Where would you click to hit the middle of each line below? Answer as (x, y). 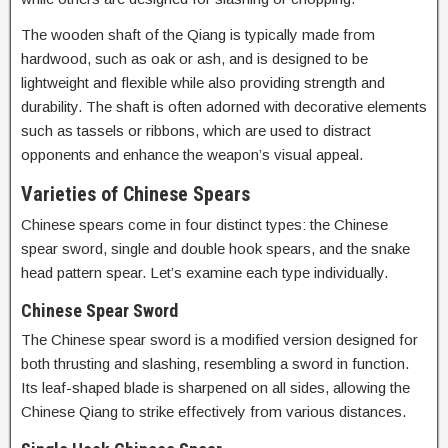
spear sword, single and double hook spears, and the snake (215, 248)
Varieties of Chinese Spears (135, 194)
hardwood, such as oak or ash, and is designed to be (194, 58)
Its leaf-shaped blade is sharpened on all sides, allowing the (215, 387)
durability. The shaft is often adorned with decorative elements (224, 106)
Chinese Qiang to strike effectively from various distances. (213, 411)
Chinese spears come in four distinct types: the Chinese (204, 224)
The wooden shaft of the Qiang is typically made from (198, 34)
